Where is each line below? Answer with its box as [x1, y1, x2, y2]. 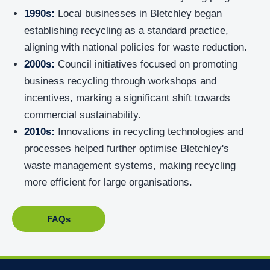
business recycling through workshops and [24, 75, 216, 87]
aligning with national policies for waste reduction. [24, 42, 247, 53]
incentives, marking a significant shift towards [24, 92, 230, 104]
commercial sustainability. [24, 109, 141, 121]
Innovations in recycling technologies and [55, 126, 243, 137]
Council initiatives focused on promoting [55, 58, 237, 70]
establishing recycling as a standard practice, [24, 25, 228, 36]
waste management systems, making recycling [24, 160, 236, 171]
